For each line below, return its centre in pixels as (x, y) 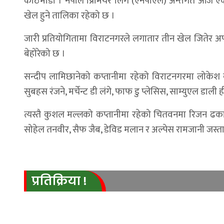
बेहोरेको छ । (45, 54)
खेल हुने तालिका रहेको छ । (69, 16)
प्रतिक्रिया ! (59, 181)
